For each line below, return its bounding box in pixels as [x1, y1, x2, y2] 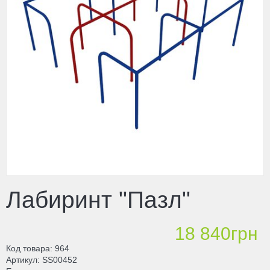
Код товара [6, 243, 50, 253]
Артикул [6, 254, 37, 265]
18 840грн [175, 223, 258, 243]
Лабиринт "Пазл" [6, 187, 190, 213]
